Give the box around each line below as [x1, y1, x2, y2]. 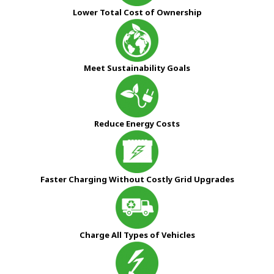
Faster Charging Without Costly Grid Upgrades [40, 173, 234, 185]
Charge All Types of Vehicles [79, 229, 195, 240]
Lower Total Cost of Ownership [72, 6, 202, 18]
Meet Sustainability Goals [84, 62, 190, 73]
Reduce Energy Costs [94, 117, 180, 129]
